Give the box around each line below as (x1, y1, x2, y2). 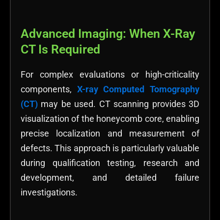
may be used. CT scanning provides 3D (38, 98, 199, 109)
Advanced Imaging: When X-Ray (21, 26, 195, 41)
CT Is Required (21, 42, 100, 56)
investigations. (21, 187, 78, 197)
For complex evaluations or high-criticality (21, 69, 199, 80)
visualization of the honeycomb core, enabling (21, 113, 199, 124)
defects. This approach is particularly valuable (21, 142, 199, 153)
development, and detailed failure (21, 172, 199, 183)
